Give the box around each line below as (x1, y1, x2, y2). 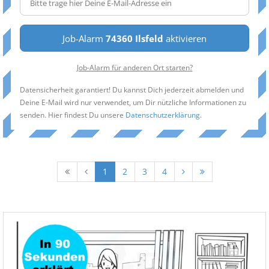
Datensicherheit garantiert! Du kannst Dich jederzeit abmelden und (20, 85, 244, 94)
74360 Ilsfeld (106, 32, 163, 44)
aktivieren (163, 32, 207, 44)
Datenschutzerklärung (125, 110, 200, 119)
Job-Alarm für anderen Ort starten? (76, 62, 193, 72)
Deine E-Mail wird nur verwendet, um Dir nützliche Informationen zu (20, 97, 246, 107)
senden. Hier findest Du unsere (20, 110, 125, 119)
